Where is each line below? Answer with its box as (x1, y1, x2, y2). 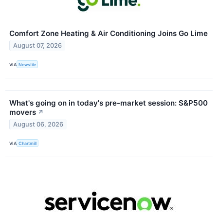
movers (9, 108, 36, 117)
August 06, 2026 (13, 121, 64, 128)
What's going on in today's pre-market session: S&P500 (9, 98, 208, 108)
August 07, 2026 (13, 41, 62, 49)
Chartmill (18, 140, 37, 146)
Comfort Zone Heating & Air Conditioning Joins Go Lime (9, 29, 208, 38)
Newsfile (18, 61, 36, 67)
